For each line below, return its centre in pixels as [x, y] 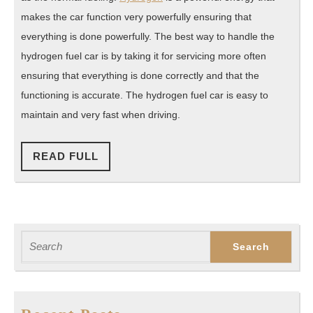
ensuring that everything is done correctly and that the [140, 75]
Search [37, 238]
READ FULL [66, 156]
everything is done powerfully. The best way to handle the [148, 36]
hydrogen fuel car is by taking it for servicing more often [144, 56]
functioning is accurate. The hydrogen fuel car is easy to [145, 95]
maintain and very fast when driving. [101, 114]
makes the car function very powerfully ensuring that [136, 16]
